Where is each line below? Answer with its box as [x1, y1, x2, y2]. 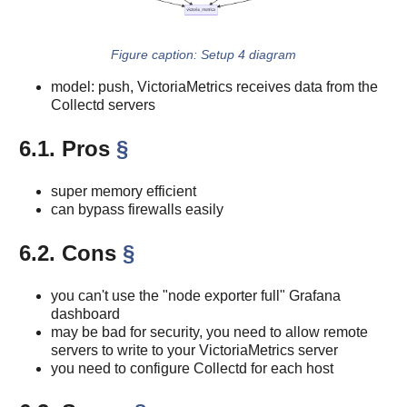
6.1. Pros [19, 136, 116, 162]
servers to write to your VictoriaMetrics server [51, 342, 338, 359]
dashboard [51, 306, 120, 323]
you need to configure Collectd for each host [51, 361, 333, 377]
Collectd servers [51, 97, 155, 114]
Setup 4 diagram [201, 47, 296, 63]
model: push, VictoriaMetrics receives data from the [51, 79, 378, 95]
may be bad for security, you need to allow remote [51, 324, 368, 341]
